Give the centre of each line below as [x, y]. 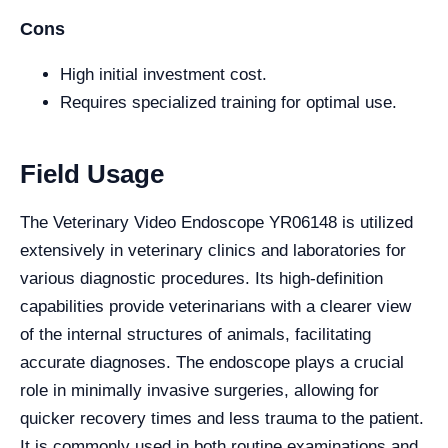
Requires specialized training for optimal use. [228, 102]
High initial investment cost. [163, 74]
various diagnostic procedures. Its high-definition [201, 278]
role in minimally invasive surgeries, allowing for [199, 390]
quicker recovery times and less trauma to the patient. [222, 418]
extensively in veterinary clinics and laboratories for [213, 250]
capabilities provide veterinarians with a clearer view [215, 306]
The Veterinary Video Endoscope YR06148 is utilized [216, 222]
